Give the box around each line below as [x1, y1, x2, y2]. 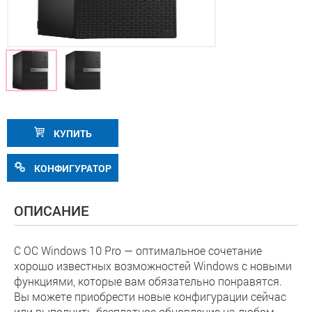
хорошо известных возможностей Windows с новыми [14, 258, 292, 273]
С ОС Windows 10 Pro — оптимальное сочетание [14, 243, 262, 258]
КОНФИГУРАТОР [31, 162, 111, 175]
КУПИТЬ [51, 127, 92, 140]
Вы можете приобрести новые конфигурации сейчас [14, 289, 286, 304]
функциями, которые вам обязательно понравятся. [14, 274, 282, 288]
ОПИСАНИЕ [14, 201, 89, 219]
